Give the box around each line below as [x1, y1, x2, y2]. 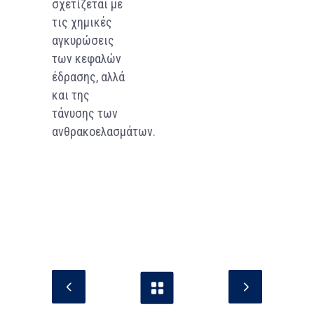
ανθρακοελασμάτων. [52, 123, 156, 139]
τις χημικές [52, 14, 112, 29]
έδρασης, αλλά [52, 69, 125, 84]
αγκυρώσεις [52, 32, 114, 48]
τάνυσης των [52, 105, 118, 121]
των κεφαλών [52, 50, 121, 66]
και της [52, 87, 90, 102]
